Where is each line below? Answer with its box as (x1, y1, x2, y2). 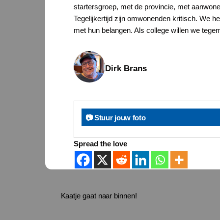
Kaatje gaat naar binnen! (60, 191, 137, 200)
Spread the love (74, 139, 127, 148)
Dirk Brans (105, 64, 147, 73)
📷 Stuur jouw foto (85, 113, 146, 122)
